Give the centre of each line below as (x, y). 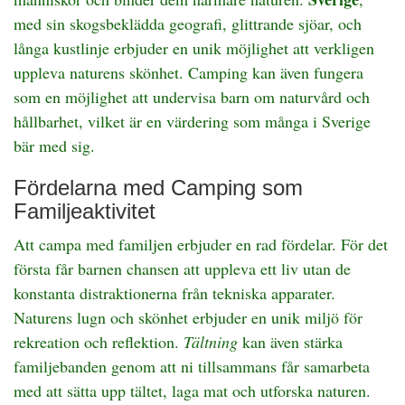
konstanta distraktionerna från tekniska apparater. (174, 293)
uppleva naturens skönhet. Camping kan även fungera (188, 72)
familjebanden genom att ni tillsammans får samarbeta (192, 366)
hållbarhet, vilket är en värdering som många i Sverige (192, 121)
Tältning (211, 342)
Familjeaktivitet (85, 211)
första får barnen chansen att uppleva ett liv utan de (182, 268)
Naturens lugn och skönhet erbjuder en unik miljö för (188, 317)
